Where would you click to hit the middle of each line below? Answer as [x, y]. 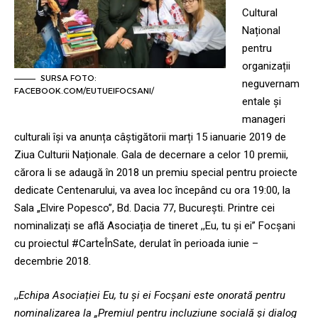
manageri [263, 120]
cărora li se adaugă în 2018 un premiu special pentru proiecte [156, 173]
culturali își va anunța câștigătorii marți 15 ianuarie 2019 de [150, 137]
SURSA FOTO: [68, 78]
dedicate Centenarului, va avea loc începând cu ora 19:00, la [152, 191]
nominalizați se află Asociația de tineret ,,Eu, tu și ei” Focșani [155, 226]
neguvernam [270, 84]
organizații [266, 66]
